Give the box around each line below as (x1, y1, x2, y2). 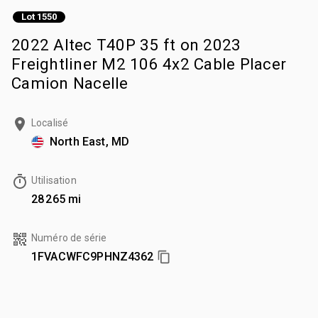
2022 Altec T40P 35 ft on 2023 (11, 35, 241, 54)
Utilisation (31, 174, 77, 186)
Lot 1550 (21, 11, 57, 23)
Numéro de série (31, 231, 107, 243)
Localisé (31, 116, 69, 128)
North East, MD (50, 134, 130, 148)
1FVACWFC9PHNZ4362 (31, 249, 154, 263)
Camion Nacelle (11, 73, 128, 92)
